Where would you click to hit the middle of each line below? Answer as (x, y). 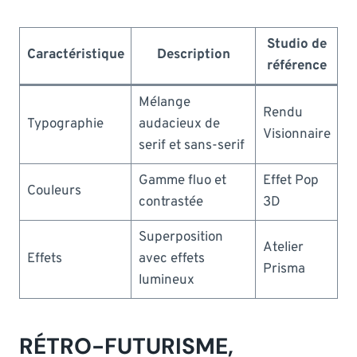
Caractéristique (75, 55)
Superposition (180, 237)
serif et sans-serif (191, 145)
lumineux (166, 280)
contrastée (171, 202)
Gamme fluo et (182, 180)
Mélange (164, 102)
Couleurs (54, 191)
